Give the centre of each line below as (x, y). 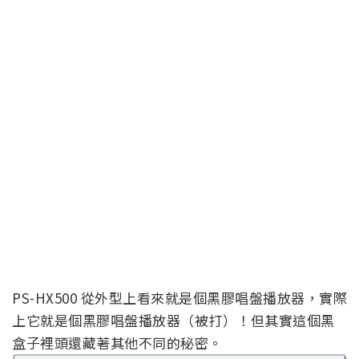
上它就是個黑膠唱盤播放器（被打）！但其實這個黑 (173, 321)
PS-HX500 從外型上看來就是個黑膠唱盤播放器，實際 (179, 298)
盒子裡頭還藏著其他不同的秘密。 (117, 343)
